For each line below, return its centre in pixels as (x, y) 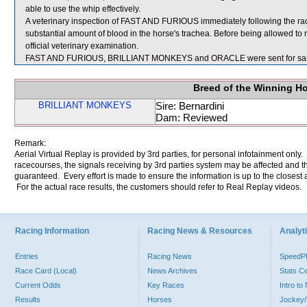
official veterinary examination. (82, 46)
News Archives (172, 271)
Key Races (166, 285)
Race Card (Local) (46, 271)
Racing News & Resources (200, 231)
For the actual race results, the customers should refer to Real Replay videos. (158, 187)
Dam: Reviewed (192, 118)
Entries (27, 256)
